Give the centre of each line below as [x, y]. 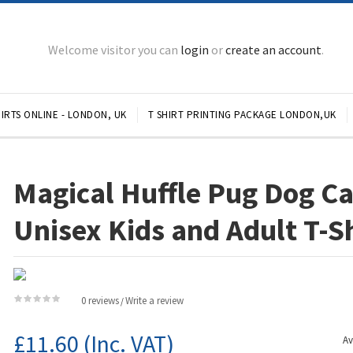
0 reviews [100, 301]
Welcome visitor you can [114, 50]
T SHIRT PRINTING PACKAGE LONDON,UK [242, 115]
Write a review [155, 301]
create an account [273, 50]
